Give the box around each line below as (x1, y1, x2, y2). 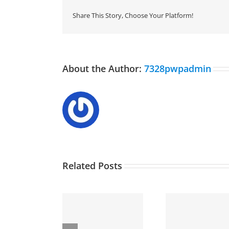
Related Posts (62, 159, 122, 172)
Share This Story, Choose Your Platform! (73, 11, 193, 20)
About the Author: (62, 62, 144, 75)
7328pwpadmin (144, 62, 211, 75)
